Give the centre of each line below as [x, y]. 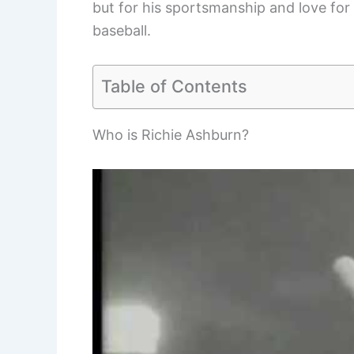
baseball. [122, 30]
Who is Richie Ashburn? [171, 134]
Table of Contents [174, 86]
